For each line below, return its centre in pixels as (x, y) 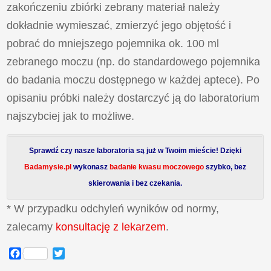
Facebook (43, 253)
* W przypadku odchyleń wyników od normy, (113, 209)
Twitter (79, 253)
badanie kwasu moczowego (157, 167)
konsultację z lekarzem (111, 227)
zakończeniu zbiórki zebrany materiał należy (113, 8)
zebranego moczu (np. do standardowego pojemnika (134, 62)
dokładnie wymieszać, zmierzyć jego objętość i (119, 26)
